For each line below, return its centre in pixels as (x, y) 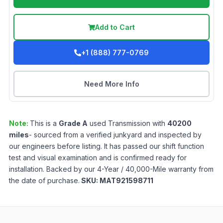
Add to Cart (115, 27)
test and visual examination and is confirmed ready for (98, 158)
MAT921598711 (126, 181)
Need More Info (111, 84)
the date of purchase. (44, 181)
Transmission (129, 123)
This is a (44, 123)
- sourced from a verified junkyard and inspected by (115, 135)
